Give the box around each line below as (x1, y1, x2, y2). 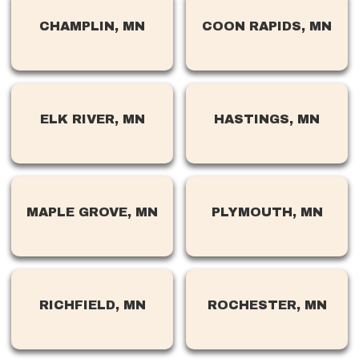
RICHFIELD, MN (38, 298, 146, 312)
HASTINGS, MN (214, 112, 320, 126)
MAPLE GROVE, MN (26, 205, 158, 219)
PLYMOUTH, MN (211, 205, 323, 219)
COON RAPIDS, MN (202, 19, 332, 33)
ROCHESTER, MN (207, 298, 327, 312)
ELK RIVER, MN (39, 112, 145, 126)
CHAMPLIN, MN (39, 19, 145, 33)
